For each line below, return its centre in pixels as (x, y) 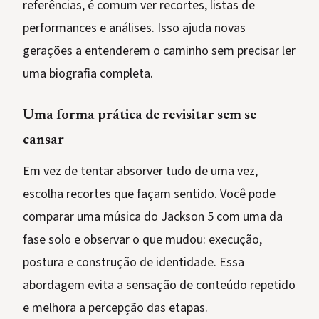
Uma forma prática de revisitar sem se (140, 116)
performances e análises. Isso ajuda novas (134, 28)
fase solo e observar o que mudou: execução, (142, 240)
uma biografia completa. (88, 74)
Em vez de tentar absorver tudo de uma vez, (140, 172)
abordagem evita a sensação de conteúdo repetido (159, 286)
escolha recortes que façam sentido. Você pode (149, 194)
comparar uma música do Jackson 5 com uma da (153, 217)
